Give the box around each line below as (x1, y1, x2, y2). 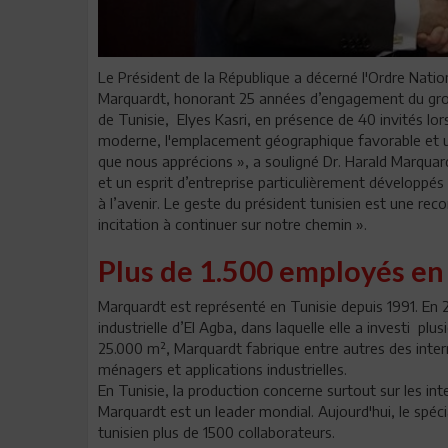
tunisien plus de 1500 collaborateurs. (98, 422, 335, 441)
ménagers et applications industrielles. (98, 359, 347, 378)
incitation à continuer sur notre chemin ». (98, 214, 367, 233)
